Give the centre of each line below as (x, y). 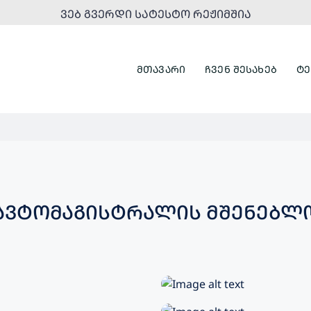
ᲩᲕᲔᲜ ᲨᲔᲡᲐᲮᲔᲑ (241, 69)
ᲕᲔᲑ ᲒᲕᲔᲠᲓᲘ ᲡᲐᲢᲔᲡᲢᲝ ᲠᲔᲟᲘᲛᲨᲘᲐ (155, 14)
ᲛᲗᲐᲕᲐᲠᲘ (161, 69)
